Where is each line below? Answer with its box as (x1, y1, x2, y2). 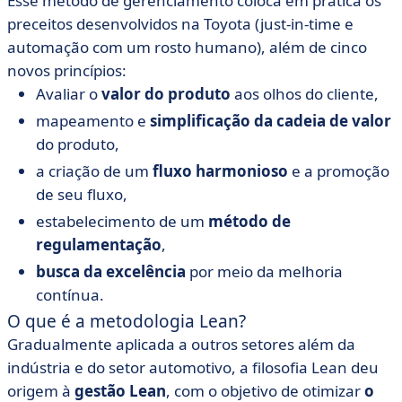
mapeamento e (36, 110, 150, 131)
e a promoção (288, 161, 389, 181)
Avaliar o (36, 83, 101, 104)
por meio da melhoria (186, 261, 343, 282)
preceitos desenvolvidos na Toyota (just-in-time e (7, 13, 354, 34)
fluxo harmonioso (153, 161, 288, 181)
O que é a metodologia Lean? (7, 310, 246, 333)
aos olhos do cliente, (231, 83, 379, 104)
